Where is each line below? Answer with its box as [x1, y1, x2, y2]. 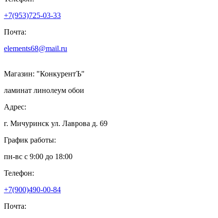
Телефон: [4, 169, 34, 178]
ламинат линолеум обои [4, 86, 84, 95]
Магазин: [4, 70, 36, 78]
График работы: [4, 136, 56, 145]
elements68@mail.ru [4, 44, 67, 53]
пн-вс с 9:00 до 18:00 [4, 152, 73, 161]
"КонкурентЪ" [36, 70, 85, 78]
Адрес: [4, 103, 26, 111]
